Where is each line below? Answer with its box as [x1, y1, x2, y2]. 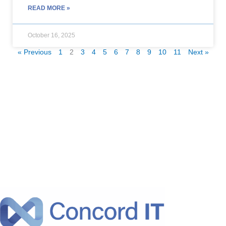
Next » [188, 48, 209, 56]
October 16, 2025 [28, 31, 75, 39]
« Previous [17, 48, 51, 56]
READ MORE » [28, 4, 70, 12]
